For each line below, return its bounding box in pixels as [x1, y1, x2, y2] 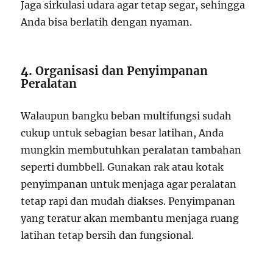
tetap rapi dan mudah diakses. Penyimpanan [21, 194, 236, 207]
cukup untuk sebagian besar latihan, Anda [21, 126, 224, 139]
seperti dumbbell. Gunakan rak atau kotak [21, 160, 224, 173]
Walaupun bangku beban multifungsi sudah [21, 109, 232, 122]
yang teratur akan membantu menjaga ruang [21, 211, 239, 224]
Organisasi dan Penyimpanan [35, 63, 208, 78]
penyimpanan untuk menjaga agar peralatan [21, 177, 237, 190]
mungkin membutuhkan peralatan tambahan [21, 143, 242, 156]
